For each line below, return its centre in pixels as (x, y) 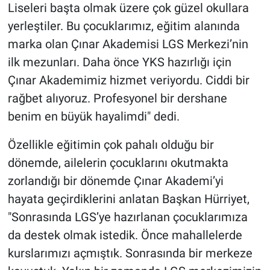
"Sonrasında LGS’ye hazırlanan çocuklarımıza (127, 217)
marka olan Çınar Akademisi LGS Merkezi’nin (128, 44)
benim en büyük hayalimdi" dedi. (93, 116)
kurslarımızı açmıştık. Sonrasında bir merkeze (130, 253)
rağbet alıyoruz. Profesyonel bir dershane (117, 98)
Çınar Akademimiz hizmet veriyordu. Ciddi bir (128, 80)
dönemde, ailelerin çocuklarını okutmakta (118, 162)
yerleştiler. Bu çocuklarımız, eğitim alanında (124, 26)
